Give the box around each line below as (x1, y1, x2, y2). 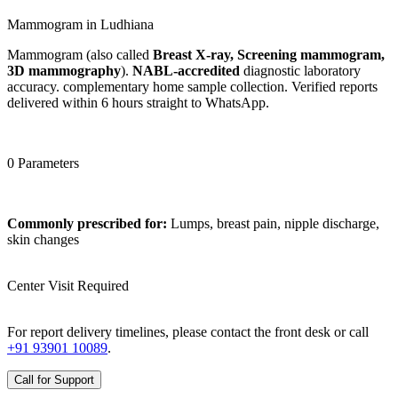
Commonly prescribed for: (7, 215, 167, 231)
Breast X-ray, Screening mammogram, (153, 46, 385, 62)
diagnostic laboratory (240, 62, 361, 78)
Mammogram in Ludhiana (7, 16, 154, 32)
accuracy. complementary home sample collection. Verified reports (7, 78, 378, 94)
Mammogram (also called (7, 46, 153, 62)
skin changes (7, 231, 79, 247)
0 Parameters (7, 155, 79, 171)
